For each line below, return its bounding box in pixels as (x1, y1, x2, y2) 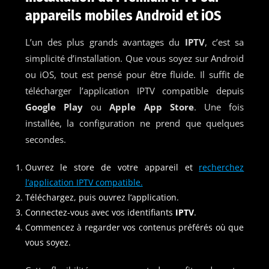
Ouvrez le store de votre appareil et (25, 161, 199, 173)
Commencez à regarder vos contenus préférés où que (25, 221, 244, 233)
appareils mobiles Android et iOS (25, 7, 221, 24)
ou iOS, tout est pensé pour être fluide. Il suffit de (25, 68, 244, 80)
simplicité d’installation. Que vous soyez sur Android (25, 52, 244, 64)
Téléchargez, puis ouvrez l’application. (25, 191, 179, 203)
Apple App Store (109, 100, 194, 113)
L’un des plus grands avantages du (25, 35, 180, 48)
